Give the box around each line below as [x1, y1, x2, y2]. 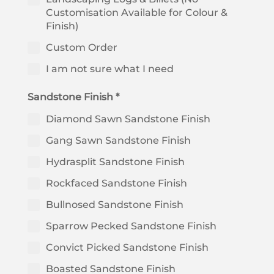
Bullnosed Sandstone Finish [45, 199, 183, 211]
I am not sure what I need [45, 63, 174, 75]
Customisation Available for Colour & [45, 7, 228, 19]
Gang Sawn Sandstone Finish [45, 135, 191, 147]
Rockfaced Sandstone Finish [45, 177, 187, 190]
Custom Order [45, 42, 117, 54]
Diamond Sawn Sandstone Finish [45, 113, 210, 125]
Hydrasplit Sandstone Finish [45, 156, 185, 168]
